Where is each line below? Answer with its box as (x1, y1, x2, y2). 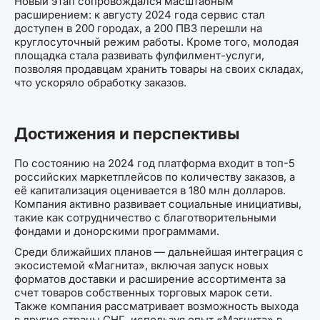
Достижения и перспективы (14, 124, 239, 144)
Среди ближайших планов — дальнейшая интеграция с (14, 245, 304, 259)
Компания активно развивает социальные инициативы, (14, 197, 301, 211)
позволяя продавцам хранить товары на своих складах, (14, 61, 304, 76)
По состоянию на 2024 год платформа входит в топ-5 (14, 156, 295, 171)
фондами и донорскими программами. (14, 224, 219, 239)
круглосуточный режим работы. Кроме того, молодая (14, 34, 299, 49)
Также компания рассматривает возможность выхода (14, 299, 299, 314)
